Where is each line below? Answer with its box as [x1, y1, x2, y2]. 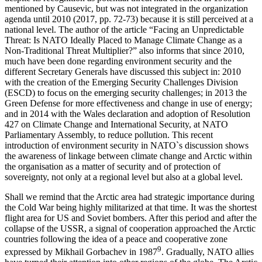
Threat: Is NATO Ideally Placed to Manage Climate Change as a [5, 35, 242, 46]
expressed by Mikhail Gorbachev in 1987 [5, 247, 157, 257]
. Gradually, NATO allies [161, 247, 254, 257]
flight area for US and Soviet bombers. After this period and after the [5, 213, 257, 223]
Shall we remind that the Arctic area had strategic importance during [5, 192, 254, 202]
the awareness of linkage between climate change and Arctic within [5, 151, 252, 161]
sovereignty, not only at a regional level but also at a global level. [5, 172, 243, 182]
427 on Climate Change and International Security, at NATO [5, 119, 228, 130]
